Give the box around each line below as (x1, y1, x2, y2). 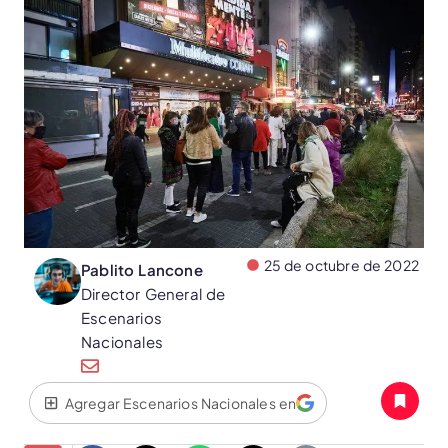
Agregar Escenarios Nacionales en (64, 394, 297, 412)
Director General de (81, 284, 226, 303)
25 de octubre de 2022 (263, 256, 419, 274)
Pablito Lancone (81, 260, 203, 279)
